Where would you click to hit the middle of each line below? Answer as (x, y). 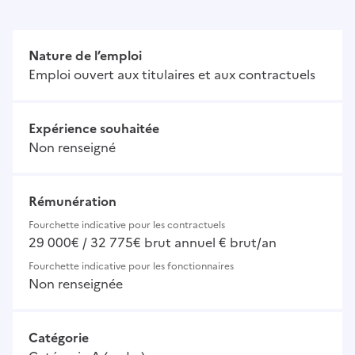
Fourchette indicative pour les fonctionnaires (131, 267)
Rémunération (73, 202)
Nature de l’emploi (85, 56)
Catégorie (59, 338)
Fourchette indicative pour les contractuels (127, 225)
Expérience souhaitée (94, 129)
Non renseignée (76, 284)
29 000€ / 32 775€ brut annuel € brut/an (153, 243)
